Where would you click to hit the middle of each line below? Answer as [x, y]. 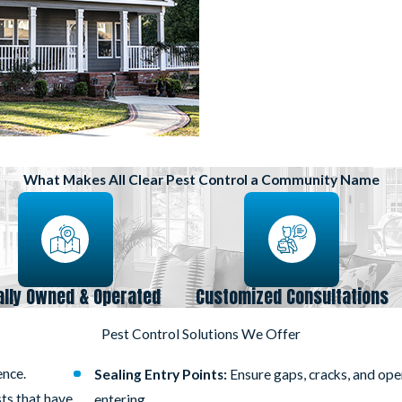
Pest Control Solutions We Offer [201, 334]
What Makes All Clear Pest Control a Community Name [201, 179]
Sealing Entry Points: [161, 375]
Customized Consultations [292, 297]
